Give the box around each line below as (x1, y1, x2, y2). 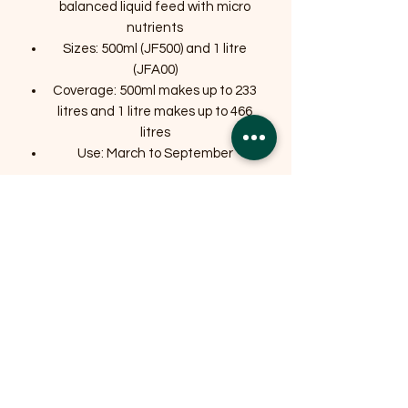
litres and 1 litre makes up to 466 (57, 105, 252, 119)
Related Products (55, 219, 227, 247)
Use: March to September (76, 147, 233, 161)
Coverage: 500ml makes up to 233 (53, 84, 257, 98)
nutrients (127, 21, 183, 36)
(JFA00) (132, 63, 178, 77)
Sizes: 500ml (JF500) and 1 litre (63, 42, 247, 56)
